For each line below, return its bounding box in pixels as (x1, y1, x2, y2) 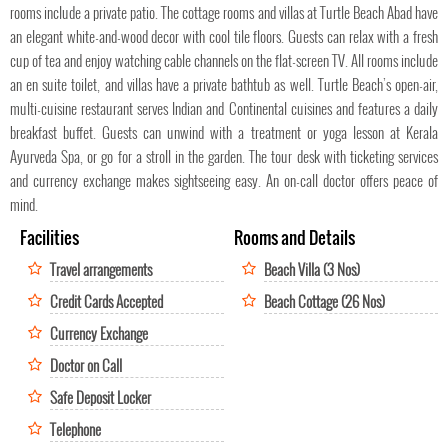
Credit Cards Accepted (50, 289, 163, 312)
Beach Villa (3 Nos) (264, 257, 360, 280)
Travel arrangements (50, 257, 152, 280)
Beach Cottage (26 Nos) (264, 289, 385, 312)
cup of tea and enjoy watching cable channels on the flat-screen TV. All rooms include (10, 48, 438, 71)
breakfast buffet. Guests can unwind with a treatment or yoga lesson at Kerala (10, 120, 438, 143)
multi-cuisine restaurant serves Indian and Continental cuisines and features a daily (10, 96, 438, 119)
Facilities (20, 224, 79, 250)
